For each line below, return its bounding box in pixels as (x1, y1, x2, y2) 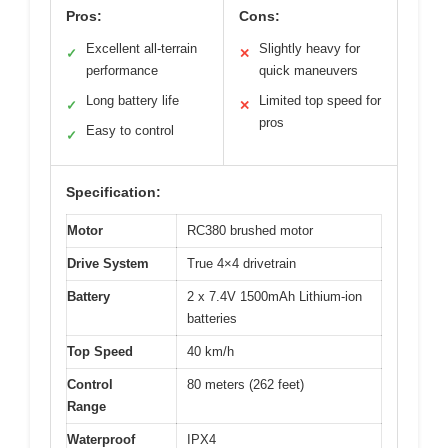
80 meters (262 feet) (187, 376, 304, 392)
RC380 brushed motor (187, 222, 313, 238)
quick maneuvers (259, 62, 358, 78)
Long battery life (86, 92, 179, 108)
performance (86, 62, 158, 78)
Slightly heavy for (259, 40, 360, 56)
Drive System (67, 255, 149, 271)
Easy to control (86, 122, 174, 138)
